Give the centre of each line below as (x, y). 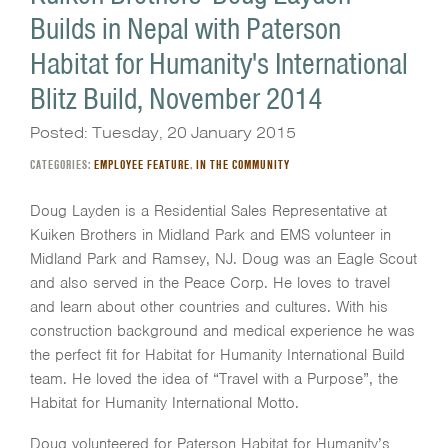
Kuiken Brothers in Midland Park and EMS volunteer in (210, 235)
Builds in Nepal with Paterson (185, 28)
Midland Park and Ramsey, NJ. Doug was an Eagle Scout (223, 259)
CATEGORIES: (62, 164)
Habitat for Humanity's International (219, 63)
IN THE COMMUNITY (243, 164)
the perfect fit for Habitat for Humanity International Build (217, 355)
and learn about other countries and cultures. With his (209, 307)
